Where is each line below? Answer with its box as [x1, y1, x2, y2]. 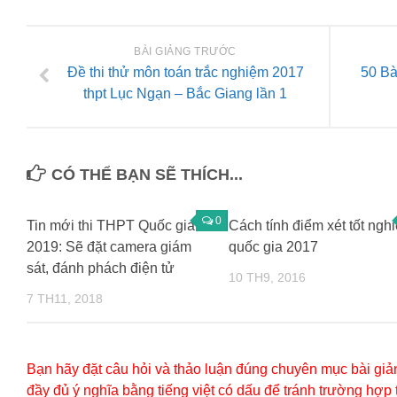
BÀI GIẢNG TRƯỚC [134, 45, 237, 58]
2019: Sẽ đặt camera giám [27, 239, 191, 255]
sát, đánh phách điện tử [27, 261, 175, 276]
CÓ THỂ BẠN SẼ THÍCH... [51, 166, 243, 184]
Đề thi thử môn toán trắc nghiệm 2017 [66, 65, 304, 81]
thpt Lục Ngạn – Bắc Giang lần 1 [83, 86, 287, 102]
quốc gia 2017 [228, 239, 318, 255]
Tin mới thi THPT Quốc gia [27, 218, 195, 234]
